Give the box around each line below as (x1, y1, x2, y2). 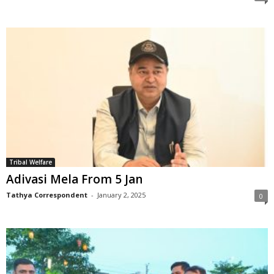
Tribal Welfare (9, 158, 52, 167)
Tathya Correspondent (6, 190, 87, 200)
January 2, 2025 (97, 190, 146, 200)
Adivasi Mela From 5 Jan (6, 171, 143, 188)
